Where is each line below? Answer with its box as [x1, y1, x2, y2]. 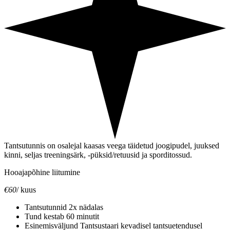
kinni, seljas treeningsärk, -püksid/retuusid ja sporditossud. [4, 150, 192, 159]
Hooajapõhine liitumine [4, 167, 80, 177]
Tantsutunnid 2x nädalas [25, 202, 103, 212]
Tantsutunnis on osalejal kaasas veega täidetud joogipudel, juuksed [4, 141, 219, 150]
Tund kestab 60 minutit [25, 212, 99, 221]
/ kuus [16, 185, 36, 194]
